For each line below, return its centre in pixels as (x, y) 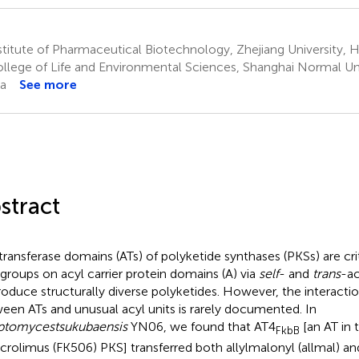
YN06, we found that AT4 (201, 326)
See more (48, 84)
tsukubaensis (91, 326)
